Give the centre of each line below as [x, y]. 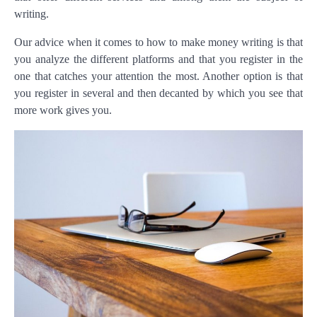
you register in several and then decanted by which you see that [158, 93]
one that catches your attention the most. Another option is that [158, 76]
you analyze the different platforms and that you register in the [158, 59]
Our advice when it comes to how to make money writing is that [158, 42]
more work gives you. [63, 110]
